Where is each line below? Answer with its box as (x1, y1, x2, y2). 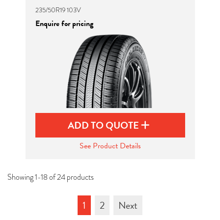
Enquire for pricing (35, 18, 93, 29)
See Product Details (79, 140, 141, 152)
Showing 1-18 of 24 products (7, 172, 94, 183)
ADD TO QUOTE (68, 118, 141, 133)
